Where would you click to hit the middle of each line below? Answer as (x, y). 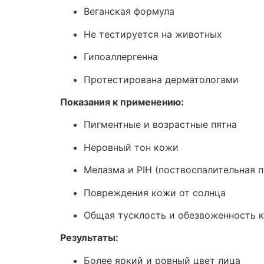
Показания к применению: (122, 102)
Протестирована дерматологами (161, 79)
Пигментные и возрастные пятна (160, 125)
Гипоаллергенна (121, 57)
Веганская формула (129, 11)
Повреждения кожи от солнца (155, 192)
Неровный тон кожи (131, 147)
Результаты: (89, 238)
